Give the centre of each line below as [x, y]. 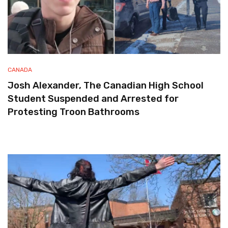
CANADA [20, 70]
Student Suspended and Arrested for [93, 99]
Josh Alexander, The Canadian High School [106, 85]
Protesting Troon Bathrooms [74, 112]
